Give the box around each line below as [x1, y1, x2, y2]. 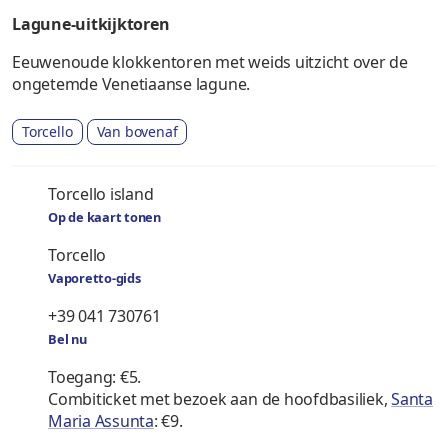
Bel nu [48, 329, 87, 348]
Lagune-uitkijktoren [12, 13, 170, 35]
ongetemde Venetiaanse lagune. [12, 73, 251, 95]
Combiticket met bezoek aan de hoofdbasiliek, [48, 387, 392, 410]
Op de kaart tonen [48, 207, 161, 226]
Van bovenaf [96, 122, 178, 141]
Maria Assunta [48, 409, 154, 432]
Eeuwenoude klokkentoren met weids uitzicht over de [12, 51, 409, 73]
